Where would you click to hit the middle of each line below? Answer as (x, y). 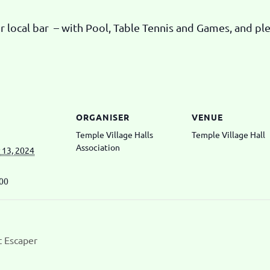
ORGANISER (103, 117)
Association (98, 147)
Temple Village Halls (115, 134)
